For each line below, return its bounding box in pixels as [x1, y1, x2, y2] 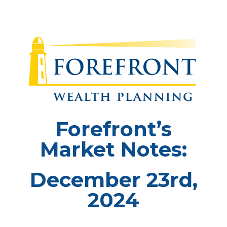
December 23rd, [29, 167, 198, 192]
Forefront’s [55, 116, 172, 141]
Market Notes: [40, 136, 187, 162]
